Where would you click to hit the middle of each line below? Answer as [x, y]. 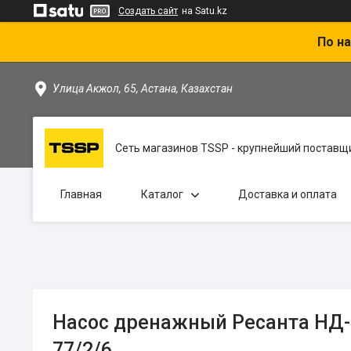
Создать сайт [148, 11]
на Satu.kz [204, 11]
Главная [81, 194]
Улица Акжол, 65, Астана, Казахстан [143, 89]
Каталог [162, 194]
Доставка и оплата [288, 194]
